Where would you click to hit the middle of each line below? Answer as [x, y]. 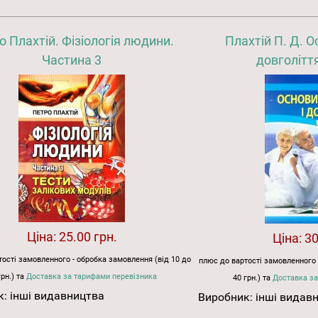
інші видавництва [57, 295]
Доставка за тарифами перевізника [92, 276]
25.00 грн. [88, 236]
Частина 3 [72, 60]
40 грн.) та [252, 278]
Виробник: [227, 297]
